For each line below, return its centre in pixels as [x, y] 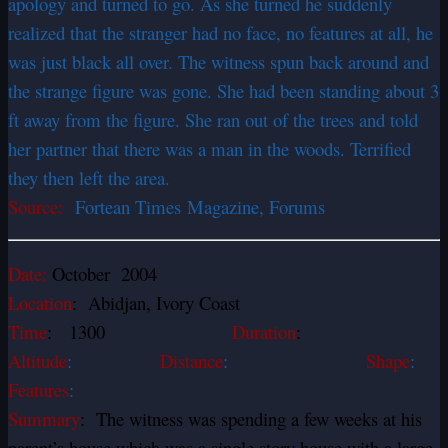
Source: [38, 207]
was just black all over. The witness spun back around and [218, 62]
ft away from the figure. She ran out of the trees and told [213, 120]
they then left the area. [89, 178]
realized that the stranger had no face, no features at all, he [220, 33]
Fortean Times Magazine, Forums [197, 207]
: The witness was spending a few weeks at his [251, 419]
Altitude [37, 361]
